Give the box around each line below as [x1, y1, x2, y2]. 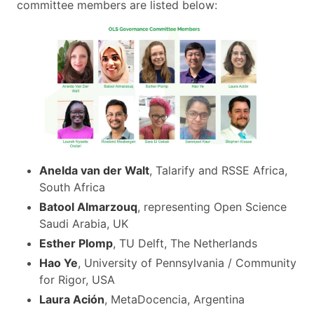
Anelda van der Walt [39, 163, 149, 177]
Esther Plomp [39, 235, 113, 250]
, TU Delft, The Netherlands [113, 235, 257, 250]
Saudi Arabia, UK [39, 216, 128, 231]
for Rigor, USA [39, 272, 115, 287]
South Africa [39, 179, 105, 194]
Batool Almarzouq [39, 199, 137, 214]
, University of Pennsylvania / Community [78, 255, 296, 270]
